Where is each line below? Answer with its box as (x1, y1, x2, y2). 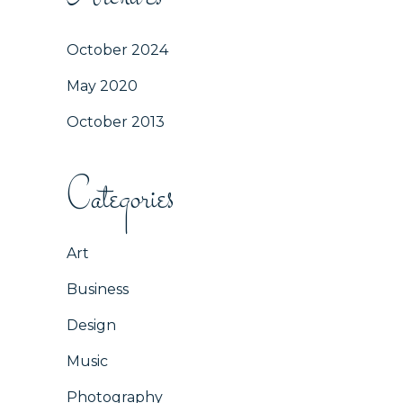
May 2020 (67, 77, 138, 94)
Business (67, 281, 129, 298)
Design (67, 317, 116, 334)
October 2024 (67, 41, 168, 58)
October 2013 (67, 113, 165, 130)
